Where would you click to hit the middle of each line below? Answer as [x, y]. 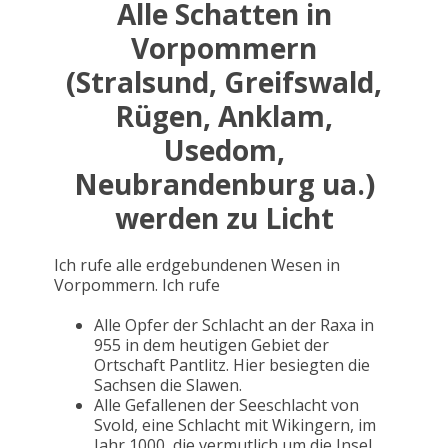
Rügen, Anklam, [224, 116]
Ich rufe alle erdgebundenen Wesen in [197, 265]
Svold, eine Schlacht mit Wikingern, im [235, 425]
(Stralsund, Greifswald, [224, 82]
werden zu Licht [224, 218]
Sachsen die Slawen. [168, 385]
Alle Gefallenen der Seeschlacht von [226, 405]
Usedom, [224, 150]
